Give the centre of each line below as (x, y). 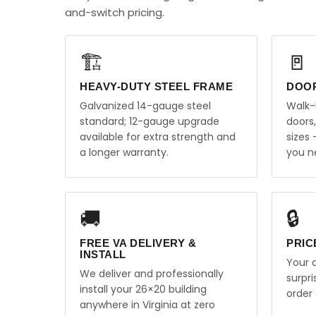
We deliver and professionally (152, 274)
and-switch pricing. (115, 12)
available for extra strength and (158, 137)
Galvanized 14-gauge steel (145, 106)
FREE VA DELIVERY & (138, 243)
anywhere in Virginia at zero (147, 305)
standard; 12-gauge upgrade (150, 121)
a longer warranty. (124, 152)
